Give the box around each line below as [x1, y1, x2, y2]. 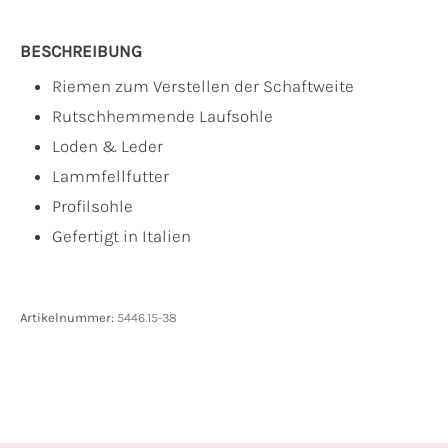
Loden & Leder [52, 136, 163, 157]
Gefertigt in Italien [52, 226, 191, 247]
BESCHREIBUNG [20, 41, 142, 62]
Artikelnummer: [20, 310, 117, 326]
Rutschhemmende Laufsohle [52, 106, 273, 127]
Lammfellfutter [52, 166, 169, 187]
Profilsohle [52, 196, 133, 217]
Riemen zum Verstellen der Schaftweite [52, 76, 354, 97]
